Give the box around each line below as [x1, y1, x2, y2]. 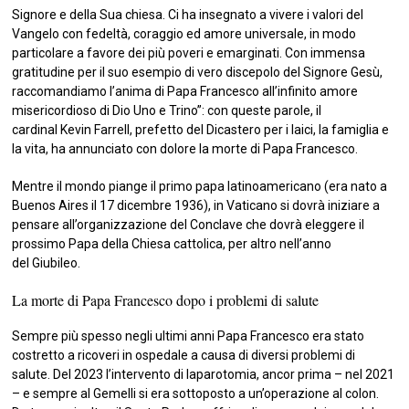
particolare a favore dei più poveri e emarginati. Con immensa [12, 45, 366, 60]
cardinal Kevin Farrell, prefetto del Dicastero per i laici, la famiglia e [12, 121, 390, 137]
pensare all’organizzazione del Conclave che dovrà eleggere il [12, 216, 365, 232]
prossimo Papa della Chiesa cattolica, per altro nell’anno [12, 236, 332, 251]
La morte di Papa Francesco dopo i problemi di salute [12, 289, 320, 309]
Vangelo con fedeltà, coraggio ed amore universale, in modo [12, 26, 357, 41]
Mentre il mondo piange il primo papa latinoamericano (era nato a [12, 178, 388, 194]
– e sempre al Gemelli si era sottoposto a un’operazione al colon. [12, 385, 380, 401]
